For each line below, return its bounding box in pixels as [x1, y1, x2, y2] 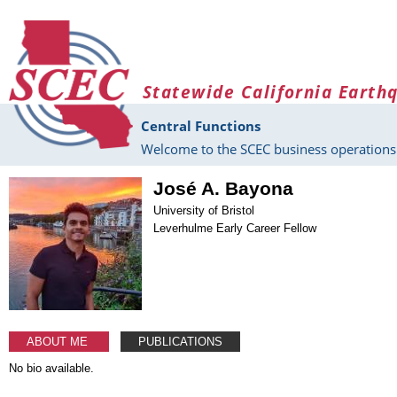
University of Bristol [153, 203, 255, 217]
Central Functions [141, 117, 261, 136]
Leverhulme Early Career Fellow [153, 221, 317, 235]
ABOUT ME [27, 334, 91, 348]
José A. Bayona [153, 177, 294, 199]
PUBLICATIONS [138, 334, 223, 348]
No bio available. [9, 361, 94, 375]
